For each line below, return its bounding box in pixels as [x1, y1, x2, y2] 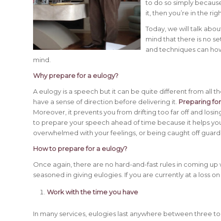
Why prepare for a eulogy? [33, 72, 118, 80]
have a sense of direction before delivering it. [33, 98, 179, 106]
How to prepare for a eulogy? [33, 145, 127, 153]
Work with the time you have [47, 188, 138, 196]
